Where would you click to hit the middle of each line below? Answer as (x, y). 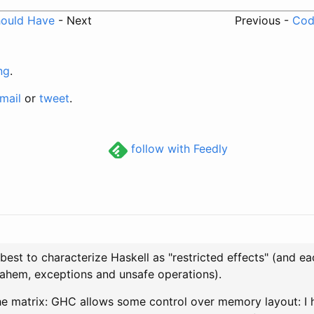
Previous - (264, 20)
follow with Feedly (178, 148)
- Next (73, 20)
